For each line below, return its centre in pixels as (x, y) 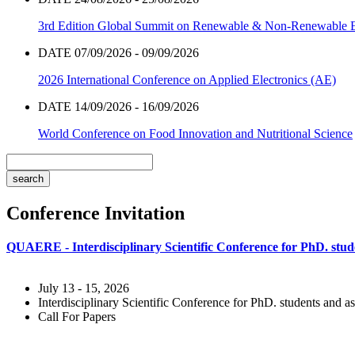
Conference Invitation (95, 213)
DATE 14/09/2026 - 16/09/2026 (118, 107)
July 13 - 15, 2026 (84, 288)
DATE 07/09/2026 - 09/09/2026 (118, 53)
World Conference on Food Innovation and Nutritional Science (195, 134)
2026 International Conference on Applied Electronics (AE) (187, 80)
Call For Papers (77, 316)
